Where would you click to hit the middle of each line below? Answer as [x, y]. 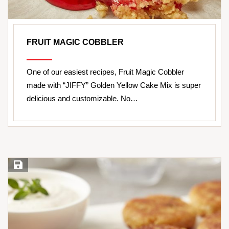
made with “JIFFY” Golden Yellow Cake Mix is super [114, 85]
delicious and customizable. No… [82, 99]
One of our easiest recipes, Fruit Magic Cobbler [105, 72]
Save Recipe [31, 166]
